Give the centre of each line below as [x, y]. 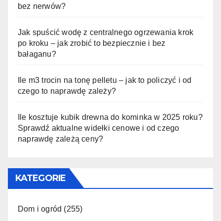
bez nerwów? [42, 6]
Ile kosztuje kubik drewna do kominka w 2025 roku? [110, 117]
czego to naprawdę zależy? [67, 91]
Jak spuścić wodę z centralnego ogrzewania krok [106, 32]
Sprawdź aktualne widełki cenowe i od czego [99, 128]
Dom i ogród [40, 209]
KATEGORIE [40, 178]
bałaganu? [37, 54]
